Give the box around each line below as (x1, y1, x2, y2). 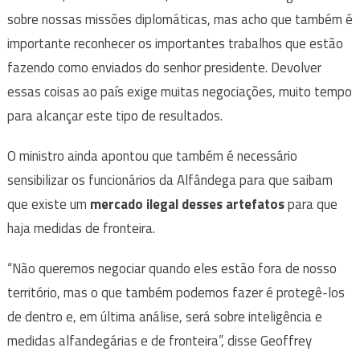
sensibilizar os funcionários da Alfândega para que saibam (6, 170, 333, 191)
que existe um (6, 194, 90, 215)
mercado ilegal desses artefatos (89, 194, 284, 215)
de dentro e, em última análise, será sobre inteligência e (6, 306, 322, 328)
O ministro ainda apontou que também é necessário (6, 145, 297, 167)
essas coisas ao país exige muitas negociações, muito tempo (6, 81, 352, 103)
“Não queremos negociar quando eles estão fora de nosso (6, 258, 337, 280)
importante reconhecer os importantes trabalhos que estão (6, 33, 343, 55)
